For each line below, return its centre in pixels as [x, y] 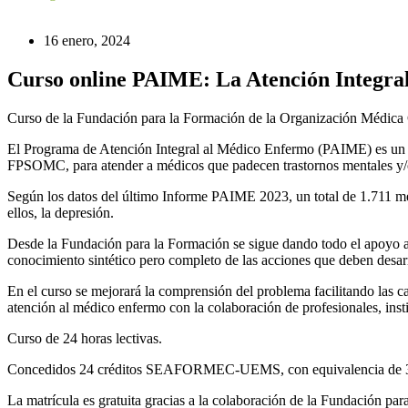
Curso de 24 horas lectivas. [85, 338]
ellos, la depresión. [61, 212]
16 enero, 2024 [87, 41]
